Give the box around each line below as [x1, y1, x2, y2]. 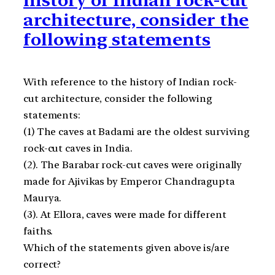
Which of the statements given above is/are [23, 241, 230, 254]
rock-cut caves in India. [23, 142, 133, 154]
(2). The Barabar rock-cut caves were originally [23, 158, 242, 171]
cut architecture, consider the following [23, 92, 212, 104]
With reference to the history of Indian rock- [23, 76, 237, 88]
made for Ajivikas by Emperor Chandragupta [23, 175, 235, 187]
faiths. [23, 225, 53, 237]
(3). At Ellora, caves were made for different [23, 208, 227, 220]
